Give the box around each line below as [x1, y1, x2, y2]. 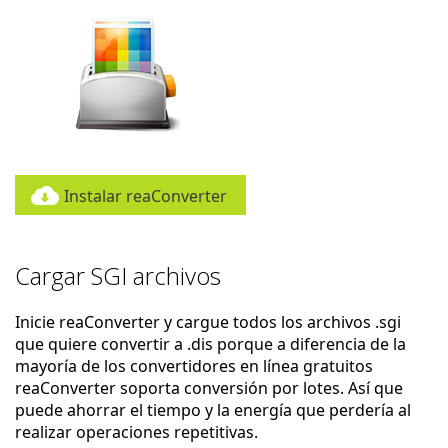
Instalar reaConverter [64, 185, 227, 207]
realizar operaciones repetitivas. [15, 421, 258, 443]
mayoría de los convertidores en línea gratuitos [15, 355, 373, 377]
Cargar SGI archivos [15, 259, 221, 292]
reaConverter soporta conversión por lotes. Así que [15, 377, 403, 399]
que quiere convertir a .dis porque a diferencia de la [15, 333, 406, 355]
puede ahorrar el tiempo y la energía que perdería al [15, 399, 411, 421]
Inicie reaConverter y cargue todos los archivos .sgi [15, 311, 401, 333]
